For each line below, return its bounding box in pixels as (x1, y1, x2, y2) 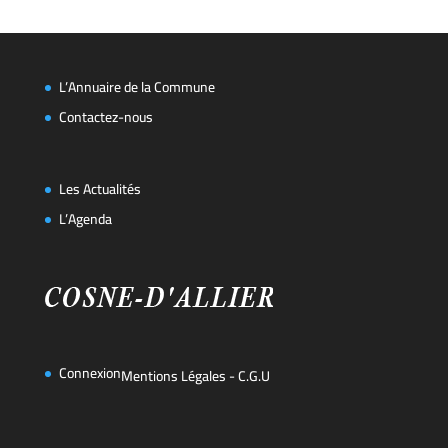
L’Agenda (58, 205, 112, 232)
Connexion (58, 360, 121, 387)
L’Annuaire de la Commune (58, 74, 215, 101)
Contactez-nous (58, 104, 153, 131)
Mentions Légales (120, 363, 226, 390)
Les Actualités (58, 175, 141, 202)
